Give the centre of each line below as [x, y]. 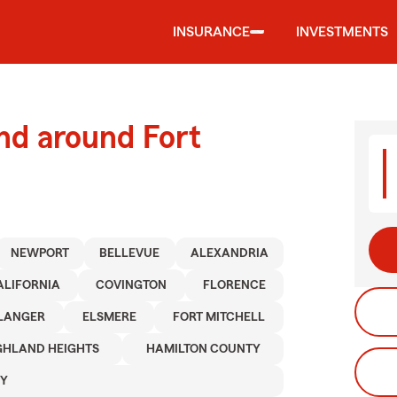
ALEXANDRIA [229, 253]
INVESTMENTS [342, 32]
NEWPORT [39, 253]
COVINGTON [132, 285]
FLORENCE [234, 285]
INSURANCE [211, 32]
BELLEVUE [130, 253]
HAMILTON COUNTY [203, 349]
